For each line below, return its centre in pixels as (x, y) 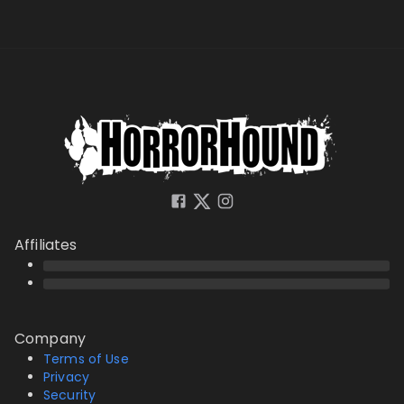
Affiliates (46, 245)
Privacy (67, 377)
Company (50, 339)
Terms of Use (86, 359)
